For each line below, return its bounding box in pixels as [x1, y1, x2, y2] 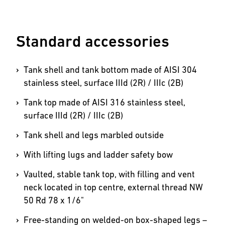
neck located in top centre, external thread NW [24, 182, 205, 193]
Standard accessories [16, 32, 169, 51]
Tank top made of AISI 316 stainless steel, [24, 97, 185, 108]
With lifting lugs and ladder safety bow [24, 149, 173, 160]
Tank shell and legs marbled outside [24, 130, 164, 141]
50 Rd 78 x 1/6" [24, 195, 84, 206]
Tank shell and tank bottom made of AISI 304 [24, 64, 197, 75]
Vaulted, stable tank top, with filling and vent [24, 169, 195, 180]
